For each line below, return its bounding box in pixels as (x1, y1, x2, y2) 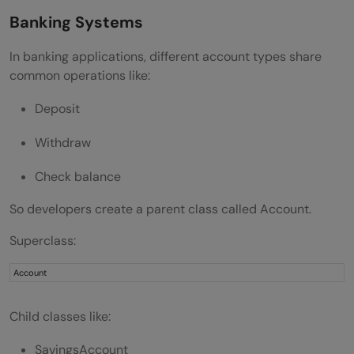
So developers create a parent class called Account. (9, 200, 311, 217)
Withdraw (35, 134, 91, 151)
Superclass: (9, 232, 76, 249)
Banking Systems (9, 11, 143, 32)
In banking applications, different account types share (9, 47, 322, 65)
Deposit (35, 100, 80, 117)
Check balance (35, 168, 121, 185)
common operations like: (9, 66, 150, 84)
